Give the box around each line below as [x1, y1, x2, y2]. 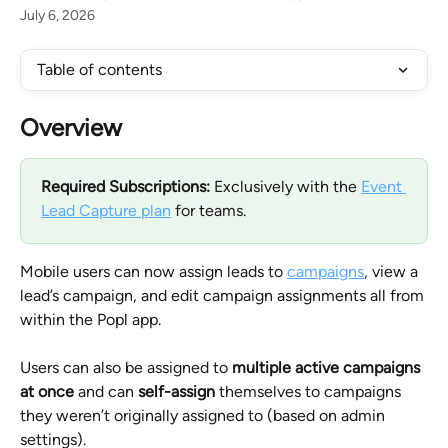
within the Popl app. [20, 310, 165, 329]
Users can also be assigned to [20, 358, 232, 378]
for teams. [171, 201, 246, 220]
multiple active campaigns [232, 358, 424, 378]
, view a [364, 262, 422, 281]
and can [74, 382, 138, 402]
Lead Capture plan [41, 201, 171, 220]
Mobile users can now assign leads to [20, 262, 287, 281]
